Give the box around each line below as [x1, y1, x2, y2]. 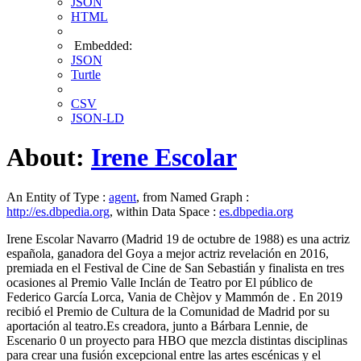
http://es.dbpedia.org [6, 204, 110, 218]
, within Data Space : [110, 204, 219, 218]
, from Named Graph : [136, 189, 249, 204]
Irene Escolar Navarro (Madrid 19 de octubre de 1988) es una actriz [6, 231, 350, 246]
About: [6, 143, 91, 172]
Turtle [71, 68, 101, 81]
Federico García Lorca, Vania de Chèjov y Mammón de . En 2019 [6, 289, 342, 304]
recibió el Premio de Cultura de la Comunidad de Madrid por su [6, 304, 330, 318]
